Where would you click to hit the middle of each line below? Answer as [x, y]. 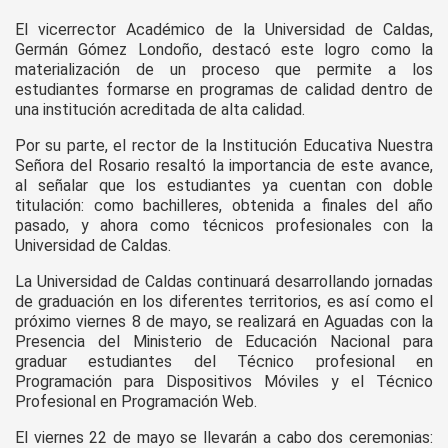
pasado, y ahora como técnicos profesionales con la [224, 226]
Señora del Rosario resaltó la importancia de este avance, [224, 166]
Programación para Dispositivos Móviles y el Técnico [224, 382]
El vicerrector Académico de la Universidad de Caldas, [224, 30]
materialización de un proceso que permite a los [224, 70]
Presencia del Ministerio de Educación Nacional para [224, 342]
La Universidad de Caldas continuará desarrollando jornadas [224, 282]
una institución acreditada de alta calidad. [160, 110]
